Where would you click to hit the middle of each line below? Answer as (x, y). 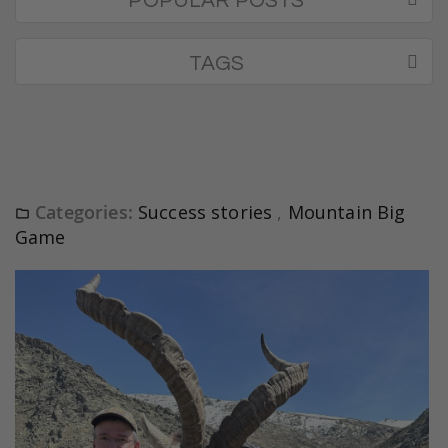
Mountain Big (346, 212)
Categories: (84, 212)
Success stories (207, 212)
